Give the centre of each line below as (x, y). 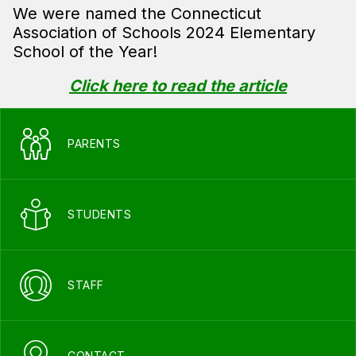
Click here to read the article (178, 86)
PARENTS (94, 143)
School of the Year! (85, 52)
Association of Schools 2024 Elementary (164, 33)
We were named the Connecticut (137, 14)
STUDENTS (99, 214)
